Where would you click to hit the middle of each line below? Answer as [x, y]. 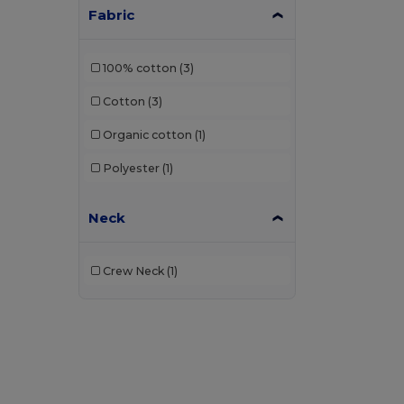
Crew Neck [133, 271]
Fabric [112, 15]
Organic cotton [147, 134]
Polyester [131, 168]
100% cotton [139, 68]
